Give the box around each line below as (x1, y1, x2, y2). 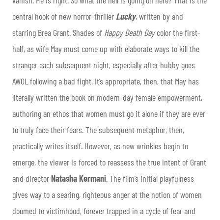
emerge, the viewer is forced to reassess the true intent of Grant (12, 157, 206, 168)
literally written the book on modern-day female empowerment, (12, 92, 202, 103)
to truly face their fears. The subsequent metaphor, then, (12, 124, 184, 136)
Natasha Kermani (51, 173, 106, 184)
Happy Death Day (104, 27, 155, 38)
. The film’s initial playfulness (106, 173, 194, 184)
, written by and (136, 11, 183, 22)
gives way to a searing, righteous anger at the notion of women (12, 189, 202, 200)
